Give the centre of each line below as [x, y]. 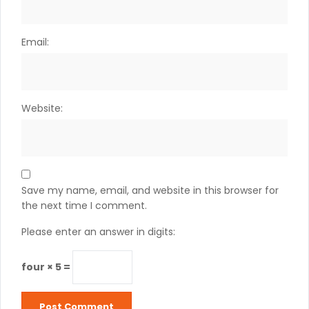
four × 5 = [47, 267]
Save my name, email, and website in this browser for [150, 191]
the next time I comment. [84, 206]
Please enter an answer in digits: [98, 232]
